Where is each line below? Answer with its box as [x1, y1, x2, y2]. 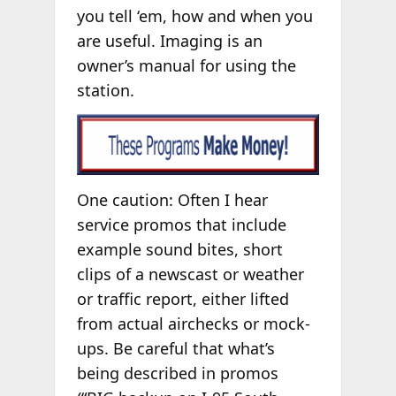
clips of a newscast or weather [76, 263, 304, 285]
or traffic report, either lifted [76, 287, 289, 309]
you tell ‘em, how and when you [76, 4, 313, 27]
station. [76, 79, 134, 101]
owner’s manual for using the [76, 54, 296, 76]
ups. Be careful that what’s [76, 337, 275, 359]
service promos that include [76, 213, 286, 235]
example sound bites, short [76, 238, 283, 260]
